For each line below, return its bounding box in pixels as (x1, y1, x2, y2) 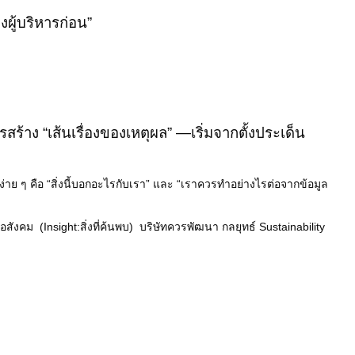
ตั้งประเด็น (239, 124, 305, 141)
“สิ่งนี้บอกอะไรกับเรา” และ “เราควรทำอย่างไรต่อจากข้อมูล (44, 177, 328, 190)
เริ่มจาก (191, 124, 239, 141)
